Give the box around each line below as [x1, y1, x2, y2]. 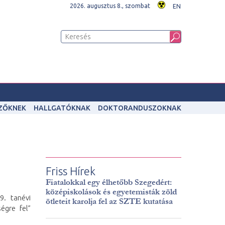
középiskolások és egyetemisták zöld [45, 187, 177, 196]
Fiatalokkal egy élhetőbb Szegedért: [45, 177, 172, 187]
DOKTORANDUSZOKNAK [98, 104, 181, 112]
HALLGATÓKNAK [34, 104, 90, 112]
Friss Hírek [45, 165, 95, 177]
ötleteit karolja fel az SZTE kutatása [45, 196, 173, 206]
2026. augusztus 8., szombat [70, 3, 150, 9]
